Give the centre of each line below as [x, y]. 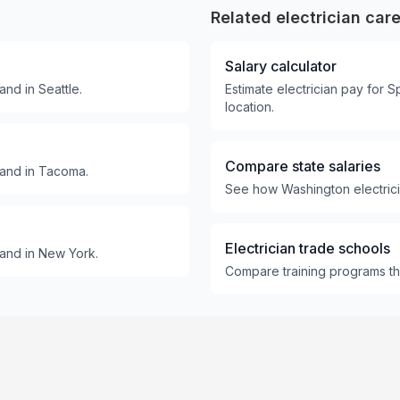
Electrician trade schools [308, 248]
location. [250, 107]
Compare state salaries [303, 166]
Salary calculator [281, 66]
